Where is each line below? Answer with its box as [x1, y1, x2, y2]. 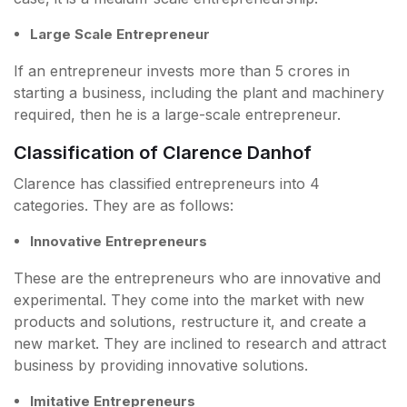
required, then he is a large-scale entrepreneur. [14, 105, 341, 124]
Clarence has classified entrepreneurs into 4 [14, 174, 320, 194]
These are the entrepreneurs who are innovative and [14, 269, 381, 288]
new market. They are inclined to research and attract [14, 334, 386, 353]
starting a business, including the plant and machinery [14, 84, 384, 103]
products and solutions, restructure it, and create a [14, 313, 366, 332]
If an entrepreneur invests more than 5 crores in [14, 62, 350, 81]
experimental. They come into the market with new [14, 291, 364, 310]
